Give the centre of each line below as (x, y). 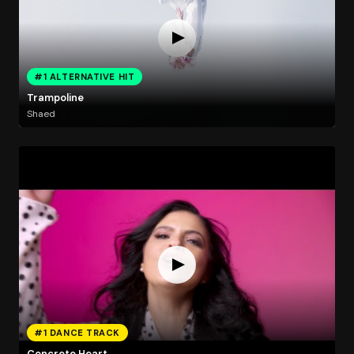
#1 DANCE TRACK (77, 332)
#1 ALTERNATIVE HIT (85, 76)
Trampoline (55, 98)
